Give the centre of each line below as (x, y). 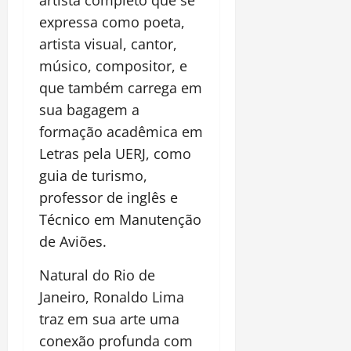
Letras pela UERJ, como (115, 154)
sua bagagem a (89, 110)
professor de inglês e (109, 198)
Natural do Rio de (97, 275)
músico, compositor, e (113, 66)
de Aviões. (73, 242)
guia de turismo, (93, 176)
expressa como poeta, (112, 22)
